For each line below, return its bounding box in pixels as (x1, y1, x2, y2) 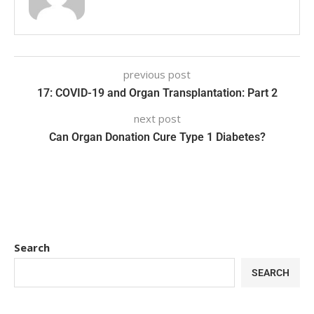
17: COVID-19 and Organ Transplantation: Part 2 (36, 86, 278, 100)
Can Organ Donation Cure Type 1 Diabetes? (48, 130, 266, 144)
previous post (123, 67, 191, 81)
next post (133, 111, 181, 125)
